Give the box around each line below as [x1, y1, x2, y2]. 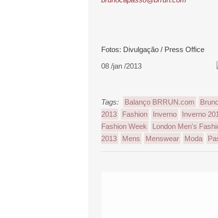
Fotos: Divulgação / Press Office [101, 45, 204, 54]
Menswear [145, 134, 179, 143]
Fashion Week [101, 122, 147, 130]
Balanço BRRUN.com [125, 98, 195, 106]
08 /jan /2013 [101, 62, 142, 70]
